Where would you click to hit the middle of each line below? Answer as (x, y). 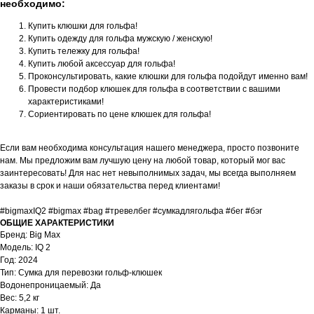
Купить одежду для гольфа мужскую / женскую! (120, 39)
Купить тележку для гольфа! (84, 52)
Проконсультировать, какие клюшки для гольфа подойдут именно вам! (168, 77)
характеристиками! (66, 102)
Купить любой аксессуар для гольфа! (102, 64)
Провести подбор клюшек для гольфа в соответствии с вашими (154, 89)
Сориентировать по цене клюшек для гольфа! (120, 115)
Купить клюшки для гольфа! (83, 26)
